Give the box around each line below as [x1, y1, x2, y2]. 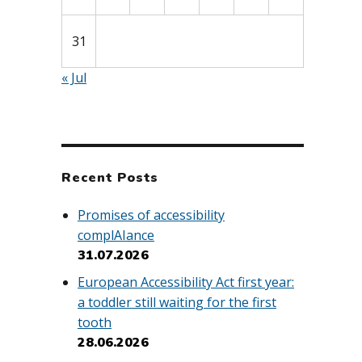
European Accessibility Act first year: [78, 273, 294, 292]
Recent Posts [61, 168, 158, 187]
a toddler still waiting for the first [78, 293, 276, 312]
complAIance [78, 225, 154, 244]
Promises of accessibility [78, 205, 225, 224]
